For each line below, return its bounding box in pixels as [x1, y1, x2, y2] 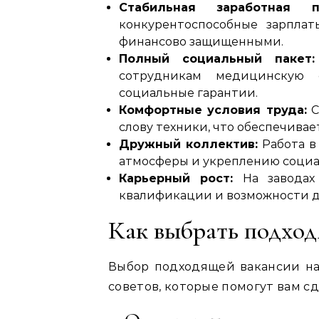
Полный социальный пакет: [119, 52, 315, 66]
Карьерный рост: [119, 172, 234, 185]
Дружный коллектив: [119, 137, 258, 151]
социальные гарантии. [119, 86, 258, 100]
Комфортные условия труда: [119, 103, 307, 117]
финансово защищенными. [119, 35, 283, 48]
